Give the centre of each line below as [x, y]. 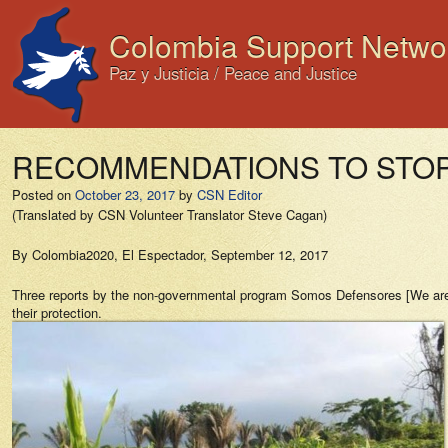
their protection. [57, 312]
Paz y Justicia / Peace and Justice [233, 73]
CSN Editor [229, 194]
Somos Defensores [346, 294]
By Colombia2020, [67, 254]
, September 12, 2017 [265, 254]
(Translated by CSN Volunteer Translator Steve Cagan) [169, 214]
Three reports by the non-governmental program [151, 294]
